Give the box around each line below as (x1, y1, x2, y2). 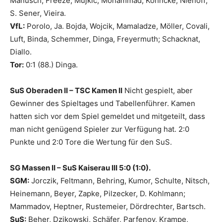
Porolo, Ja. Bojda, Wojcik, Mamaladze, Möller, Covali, (25, 21, 210, 31)
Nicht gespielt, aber (122, 86, 193, 96)
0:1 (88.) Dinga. (24, 60, 78, 70)
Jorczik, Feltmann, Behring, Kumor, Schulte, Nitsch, (29, 176, 210, 186)
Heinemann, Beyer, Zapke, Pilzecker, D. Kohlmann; (10, 189, 185, 199)
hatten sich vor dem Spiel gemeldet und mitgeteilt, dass (10, 111, 205, 121)
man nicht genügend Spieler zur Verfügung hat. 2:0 (10, 124, 189, 134)
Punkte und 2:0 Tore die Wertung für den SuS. (10, 137, 172, 147)
